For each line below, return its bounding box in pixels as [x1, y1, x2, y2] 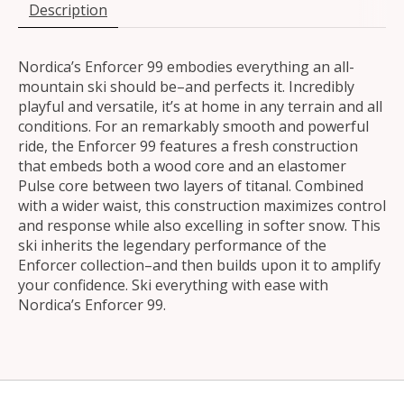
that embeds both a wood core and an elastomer [18, 155, 346, 176]
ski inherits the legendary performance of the [18, 234, 326, 255]
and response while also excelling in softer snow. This [18, 215, 381, 235]
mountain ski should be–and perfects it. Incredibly [18, 76, 354, 96]
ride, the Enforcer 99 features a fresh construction [18, 135, 358, 156]
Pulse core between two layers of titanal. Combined [18, 175, 363, 196]
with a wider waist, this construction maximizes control [18, 195, 386, 216]
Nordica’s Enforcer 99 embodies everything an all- [18, 56, 354, 77]
